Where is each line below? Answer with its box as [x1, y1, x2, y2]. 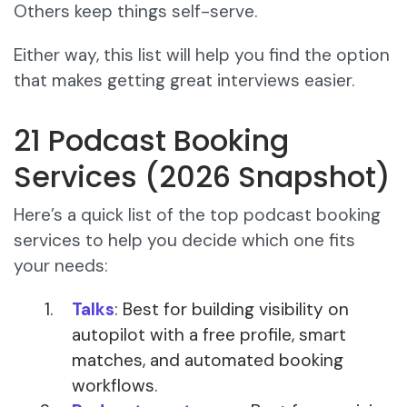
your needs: [14, 254, 108, 278]
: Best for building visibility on [114, 298, 349, 322]
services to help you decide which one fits [14, 229, 355, 253]
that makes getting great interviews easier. [14, 69, 354, 93]
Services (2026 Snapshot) [14, 156, 391, 198]
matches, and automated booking [72, 349, 343, 372]
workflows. [72, 374, 157, 398]
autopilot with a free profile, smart [72, 323, 346, 347]
